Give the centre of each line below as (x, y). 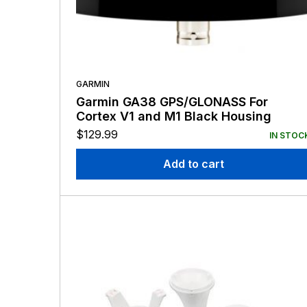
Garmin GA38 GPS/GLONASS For (172, 102)
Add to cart (193, 164)
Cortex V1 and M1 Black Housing (174, 116)
